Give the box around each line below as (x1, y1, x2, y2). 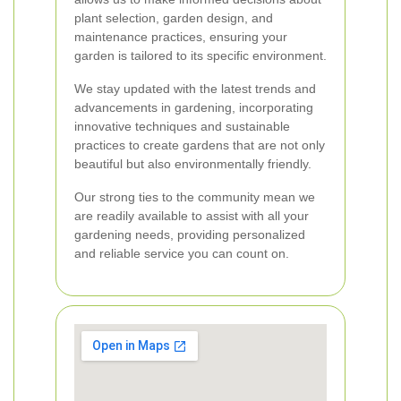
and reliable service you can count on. (74, 246, 289, 260)
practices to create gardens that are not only (74, 138, 325, 152)
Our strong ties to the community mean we (74, 190, 315, 204)
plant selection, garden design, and (74, 11, 273, 25)
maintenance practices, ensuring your (74, 30, 287, 44)
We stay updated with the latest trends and (74, 81, 316, 96)
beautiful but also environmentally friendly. (74, 157, 311, 171)
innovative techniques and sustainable (74, 119, 290, 133)
